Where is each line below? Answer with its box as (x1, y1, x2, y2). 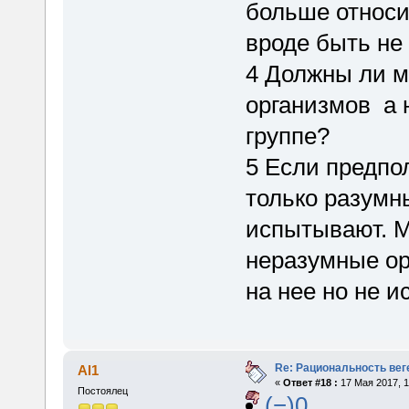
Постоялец (77, 385, 128, 396)
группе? (245, 121, 330, 150)
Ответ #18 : (282, 377, 338, 389)
